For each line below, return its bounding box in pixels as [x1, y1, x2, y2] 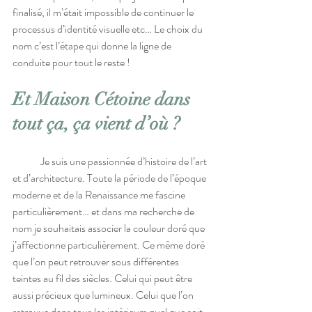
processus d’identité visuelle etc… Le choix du [13, 21, 205, 38]
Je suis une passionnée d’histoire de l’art [13, 153, 40, 170]
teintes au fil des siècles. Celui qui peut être [13, 270, 194, 287]
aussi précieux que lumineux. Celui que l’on [13, 287, 196, 304]
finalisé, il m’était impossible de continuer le [13, 4, 196, 21]
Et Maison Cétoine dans [13, 88, 194, 111]
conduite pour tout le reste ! [13, 54, 130, 71]
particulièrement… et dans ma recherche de [13, 203, 196, 220]
